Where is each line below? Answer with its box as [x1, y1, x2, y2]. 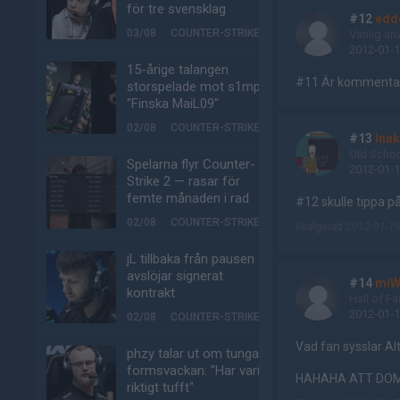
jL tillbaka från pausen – [127, 251, 266, 267]
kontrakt [127, 285, 175, 301]
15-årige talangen [127, 62, 229, 78]
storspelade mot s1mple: [127, 79, 273, 95]
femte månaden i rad [127, 190, 249, 206]
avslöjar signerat [127, 268, 223, 284]
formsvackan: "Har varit [127, 362, 264, 379]
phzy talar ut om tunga [127, 346, 259, 362]
